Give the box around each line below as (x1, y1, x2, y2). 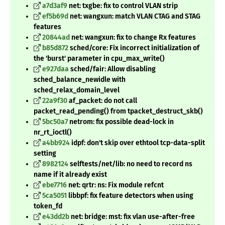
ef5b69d (42, 12, 68, 21)
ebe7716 (42, 181, 67, 190)
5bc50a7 (42, 118, 68, 127)
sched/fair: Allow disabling (69, 65, 156, 74)
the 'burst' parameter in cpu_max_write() (34, 54, 165, 63)
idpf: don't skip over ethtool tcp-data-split (70, 139, 205, 148)
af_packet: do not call (67, 96, 137, 105)
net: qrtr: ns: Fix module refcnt (67, 181, 164, 190)
